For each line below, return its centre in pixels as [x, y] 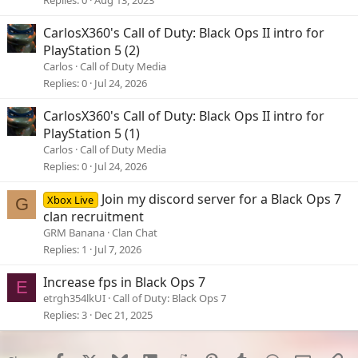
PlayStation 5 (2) [91, 51]
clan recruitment [93, 217]
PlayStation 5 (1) [91, 134]
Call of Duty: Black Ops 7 [169, 298]
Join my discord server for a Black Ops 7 [221, 199]
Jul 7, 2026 [118, 250]
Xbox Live [71, 200]
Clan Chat [135, 233]
